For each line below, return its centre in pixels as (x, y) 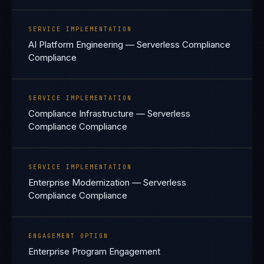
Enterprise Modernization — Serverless (107, 182)
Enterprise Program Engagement (94, 251)
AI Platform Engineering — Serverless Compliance (129, 44)
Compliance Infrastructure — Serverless (109, 113)
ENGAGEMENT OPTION (68, 236)
